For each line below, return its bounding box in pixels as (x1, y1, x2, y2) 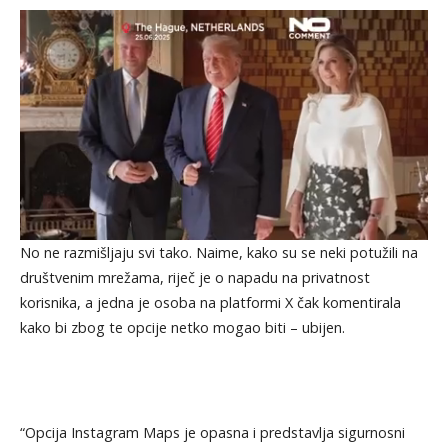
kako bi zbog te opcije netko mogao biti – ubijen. (19, 317, 345, 337)
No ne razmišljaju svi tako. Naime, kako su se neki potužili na (19, 242, 418, 262)
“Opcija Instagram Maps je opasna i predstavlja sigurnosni (19, 422, 405, 442)
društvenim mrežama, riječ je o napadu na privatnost (19, 267, 370, 287)
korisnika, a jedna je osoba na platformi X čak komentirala (19, 292, 401, 312)
